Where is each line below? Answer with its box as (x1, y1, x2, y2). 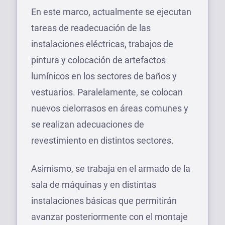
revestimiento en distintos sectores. (31, 135, 174, 146)
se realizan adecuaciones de (31, 119, 144, 130)
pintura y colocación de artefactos (31, 55, 166, 65)
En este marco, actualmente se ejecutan (31, 7, 191, 17)
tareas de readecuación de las (31, 23, 151, 33)
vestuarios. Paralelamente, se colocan (31, 87, 183, 97)
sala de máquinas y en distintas (31, 179, 156, 190)
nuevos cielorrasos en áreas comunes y (31, 103, 188, 114)
